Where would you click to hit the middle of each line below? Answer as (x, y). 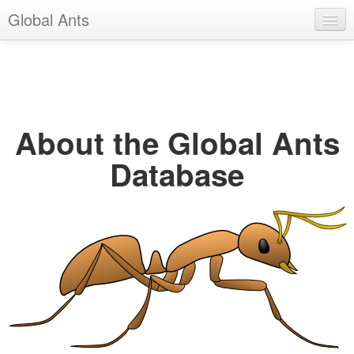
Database (177, 174)
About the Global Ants (177, 143)
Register (38, 88)
